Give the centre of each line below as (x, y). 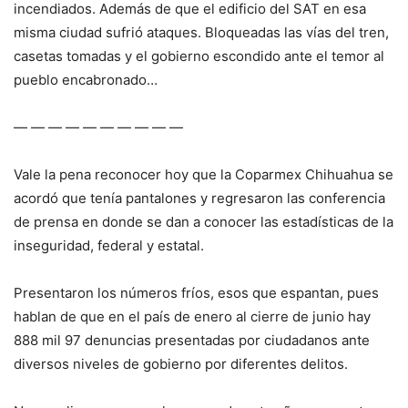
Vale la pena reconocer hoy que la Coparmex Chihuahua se (204, 175)
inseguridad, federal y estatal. (109, 246)
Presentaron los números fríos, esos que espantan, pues (196, 293)
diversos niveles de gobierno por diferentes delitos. (181, 364)
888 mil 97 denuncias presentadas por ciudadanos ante (192, 341)
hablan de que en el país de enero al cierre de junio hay (192, 317)
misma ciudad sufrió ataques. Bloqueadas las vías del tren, (201, 33)
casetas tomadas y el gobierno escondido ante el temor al (199, 56)
